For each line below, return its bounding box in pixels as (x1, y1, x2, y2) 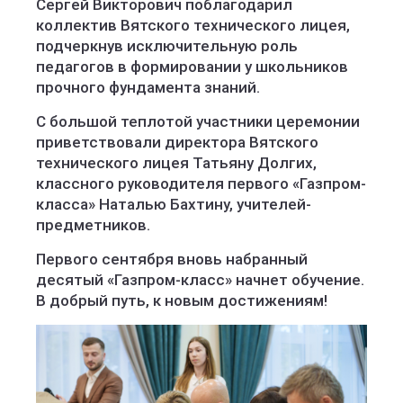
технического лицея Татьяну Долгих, (36, 153, 317, 172)
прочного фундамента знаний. (36, 77, 264, 96)
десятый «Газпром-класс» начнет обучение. (36, 270, 364, 289)
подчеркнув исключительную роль (36, 36, 298, 55)
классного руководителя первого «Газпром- (36, 174, 366, 193)
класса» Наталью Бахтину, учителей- (36, 194, 311, 213)
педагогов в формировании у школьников (36, 57, 348, 76)
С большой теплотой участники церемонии (36, 112, 360, 130)
